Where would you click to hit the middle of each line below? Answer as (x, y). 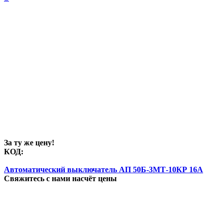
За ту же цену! (29, 143)
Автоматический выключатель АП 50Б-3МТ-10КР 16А (104, 170)
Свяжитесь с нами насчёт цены (60, 179)
